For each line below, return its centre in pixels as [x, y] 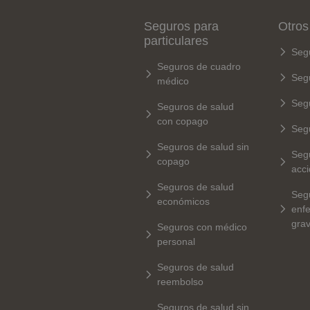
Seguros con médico [202, 227]
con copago [183, 121]
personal [176, 241]
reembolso [180, 281]
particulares [176, 40]
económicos [183, 201]
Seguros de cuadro [199, 66]
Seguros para [181, 26]
